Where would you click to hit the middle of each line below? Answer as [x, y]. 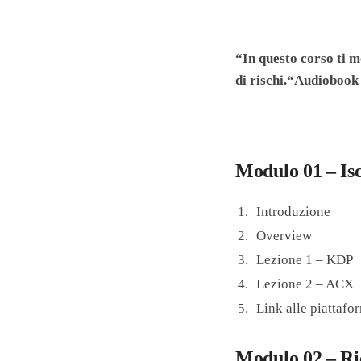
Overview [284, 236]
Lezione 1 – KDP [305, 260]
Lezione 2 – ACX [305, 284]
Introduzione [294, 212]
